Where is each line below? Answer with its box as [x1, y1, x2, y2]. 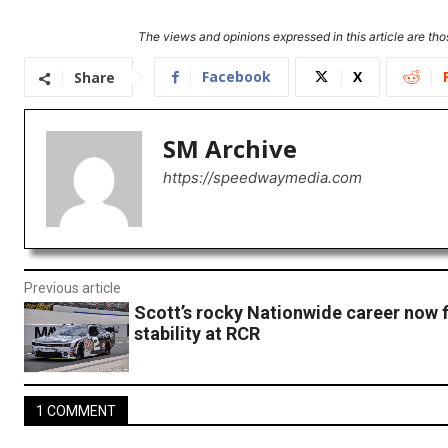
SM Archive [163, 132, 297, 166]
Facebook [202, 67, 271, 87]
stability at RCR [133, 323, 260, 345]
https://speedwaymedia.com [163, 168, 362, 188]
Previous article [24, 280, 121, 297]
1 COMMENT [36, 403, 116, 420]
